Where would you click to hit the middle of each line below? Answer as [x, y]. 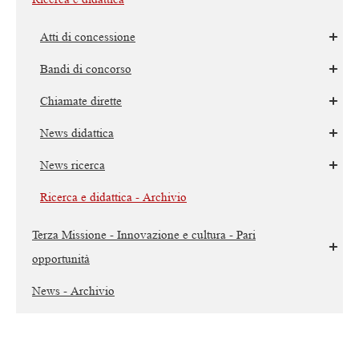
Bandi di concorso [86, 69]
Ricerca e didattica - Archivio [113, 197]
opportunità [61, 259]
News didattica [77, 133]
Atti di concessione [88, 37]
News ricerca [73, 165]
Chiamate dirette [81, 101]
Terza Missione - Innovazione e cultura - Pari [144, 235]
